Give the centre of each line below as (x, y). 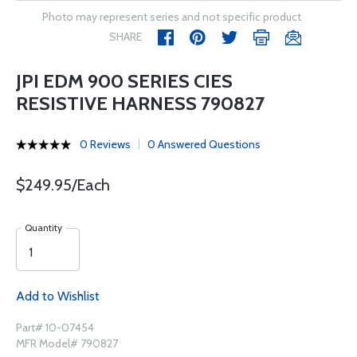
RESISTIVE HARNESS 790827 (140, 103)
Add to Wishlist (58, 296)
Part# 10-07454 (55, 328)
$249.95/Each (63, 185)
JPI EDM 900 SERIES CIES (124, 81)
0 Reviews (105, 144)
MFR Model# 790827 (67, 343)
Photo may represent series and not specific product (172, 17)
